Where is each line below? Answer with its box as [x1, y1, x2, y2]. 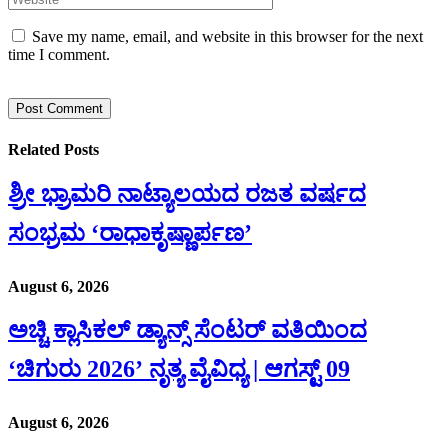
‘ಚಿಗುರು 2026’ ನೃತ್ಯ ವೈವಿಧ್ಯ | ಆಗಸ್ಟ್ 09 [8, 355, 350, 382]
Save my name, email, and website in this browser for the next [32, 28, 423, 46]
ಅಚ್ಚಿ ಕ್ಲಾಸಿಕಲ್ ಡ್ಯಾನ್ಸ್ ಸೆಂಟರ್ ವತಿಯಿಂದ [8, 316, 367, 343]
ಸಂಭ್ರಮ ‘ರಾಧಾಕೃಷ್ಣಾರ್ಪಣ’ [8, 219, 252, 246]
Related [8, 140, 64, 158]
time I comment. [8, 46, 110, 64]
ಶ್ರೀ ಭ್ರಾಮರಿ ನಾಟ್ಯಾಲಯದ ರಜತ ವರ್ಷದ [8, 180, 366, 207]
